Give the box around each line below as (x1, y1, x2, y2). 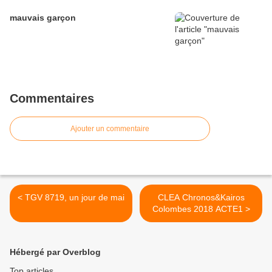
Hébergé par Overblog (10, 247, 101, 257)
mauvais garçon (10, 13, 76, 23)
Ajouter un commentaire (70, 124, 149, 134)
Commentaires (10, 92, 94, 106)
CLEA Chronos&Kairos (157, 192, 245, 203)
